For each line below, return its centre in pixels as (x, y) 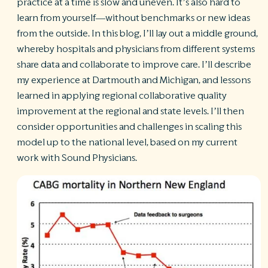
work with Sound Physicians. (77, 158)
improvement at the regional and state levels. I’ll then (130, 111)
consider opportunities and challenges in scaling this (129, 127)
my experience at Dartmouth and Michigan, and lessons (134, 80)
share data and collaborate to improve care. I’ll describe (134, 64)
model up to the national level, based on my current (127, 142)
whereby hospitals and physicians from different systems (136, 49)
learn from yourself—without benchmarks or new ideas (133, 18)
